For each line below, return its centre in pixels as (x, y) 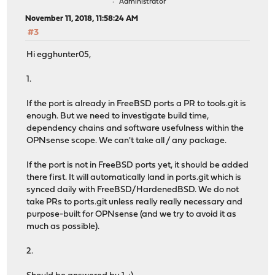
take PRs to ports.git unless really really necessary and (135, 203)
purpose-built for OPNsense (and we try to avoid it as (132, 215)
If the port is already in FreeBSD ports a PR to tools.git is (137, 104)
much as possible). (63, 227)
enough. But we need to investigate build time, (118, 117)
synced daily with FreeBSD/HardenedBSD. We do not (133, 190)
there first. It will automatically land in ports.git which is (134, 178)
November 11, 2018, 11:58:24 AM (82, 19)
